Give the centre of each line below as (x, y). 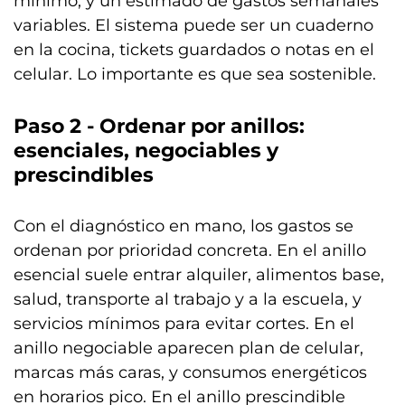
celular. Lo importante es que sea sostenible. (195, 74)
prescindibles (84, 174)
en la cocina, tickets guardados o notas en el (194, 49)
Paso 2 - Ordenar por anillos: (159, 126)
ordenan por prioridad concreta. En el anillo (190, 250)
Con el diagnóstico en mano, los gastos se (184, 226)
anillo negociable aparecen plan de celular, (188, 348)
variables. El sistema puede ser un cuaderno (193, 25)
